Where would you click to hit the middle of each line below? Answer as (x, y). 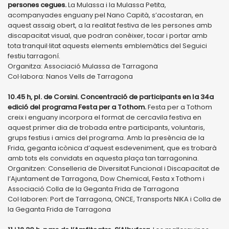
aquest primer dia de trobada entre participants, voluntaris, (106, 127)
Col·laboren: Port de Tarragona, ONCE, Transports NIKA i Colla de (114, 199)
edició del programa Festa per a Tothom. (78, 107)
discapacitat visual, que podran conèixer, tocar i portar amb (108, 35)
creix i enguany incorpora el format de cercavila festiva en (105, 117)
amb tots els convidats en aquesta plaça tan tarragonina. (103, 158)
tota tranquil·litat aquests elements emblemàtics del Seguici (107, 45)
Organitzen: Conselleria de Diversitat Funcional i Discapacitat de (114, 168)
